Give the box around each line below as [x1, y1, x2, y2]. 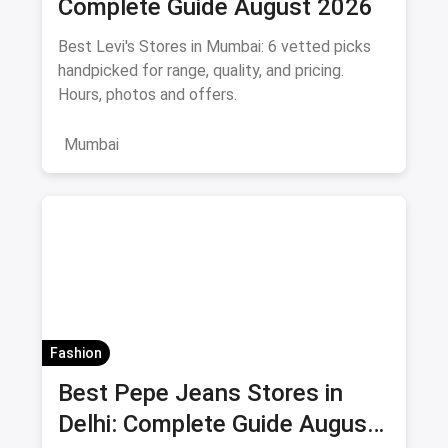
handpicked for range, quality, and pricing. [58, 60, 344, 80]
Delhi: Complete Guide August [58, 409, 376, 438]
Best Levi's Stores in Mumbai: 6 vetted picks [58, 36, 371, 56]
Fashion [50, 344, 102, 361]
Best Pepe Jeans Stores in [58, 378, 343, 407]
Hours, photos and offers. [58, 84, 237, 104]
